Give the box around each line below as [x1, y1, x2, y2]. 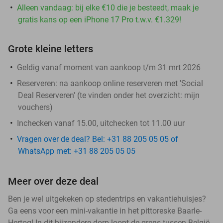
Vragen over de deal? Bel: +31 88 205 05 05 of [17, 134, 178, 144]
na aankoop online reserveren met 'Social [57, 78, 203, 88]
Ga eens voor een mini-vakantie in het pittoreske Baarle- [8, 206, 202, 216]
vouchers [18, 102, 50, 112]
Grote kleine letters [8, 42, 93, 55]
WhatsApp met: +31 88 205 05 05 [18, 146, 135, 156]
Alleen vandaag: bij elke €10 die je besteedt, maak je [17, 2, 199, 12]
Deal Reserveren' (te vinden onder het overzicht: [18, 90, 184, 100]
